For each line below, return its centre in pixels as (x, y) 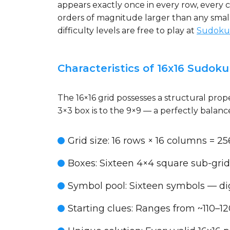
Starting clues (100, 208)
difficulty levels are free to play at (127, 31)
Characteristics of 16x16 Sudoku (143, 68)
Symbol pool (97, 186)
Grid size (88, 141)
